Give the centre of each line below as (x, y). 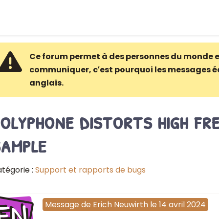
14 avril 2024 (182, 205)
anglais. (46, 83)
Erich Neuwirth (120, 205)
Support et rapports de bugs (90, 170)
